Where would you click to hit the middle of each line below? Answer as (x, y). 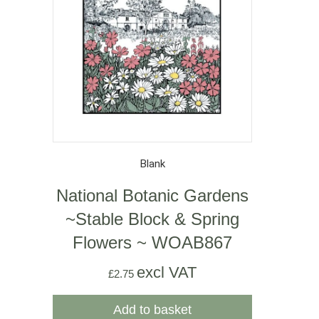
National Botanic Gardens (152, 195)
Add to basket (152, 309)
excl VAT (167, 272)
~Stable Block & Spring (152, 219)
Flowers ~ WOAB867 (152, 242)
